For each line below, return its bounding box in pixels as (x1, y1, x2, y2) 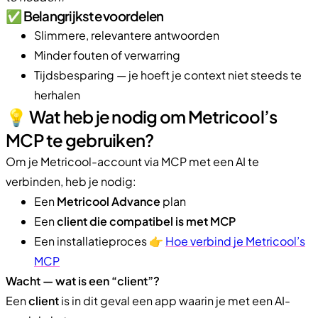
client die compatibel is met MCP (57, 213, 236, 229)
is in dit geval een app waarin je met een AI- (59, 292, 290, 308)
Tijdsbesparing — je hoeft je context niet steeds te (34, 67, 302, 82)
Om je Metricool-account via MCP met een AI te (6, 153, 259, 169)
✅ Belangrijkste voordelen (6, 7, 164, 24)
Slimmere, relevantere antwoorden (34, 27, 219, 43)
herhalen (34, 87, 80, 102)
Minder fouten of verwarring (34, 47, 180, 62)
